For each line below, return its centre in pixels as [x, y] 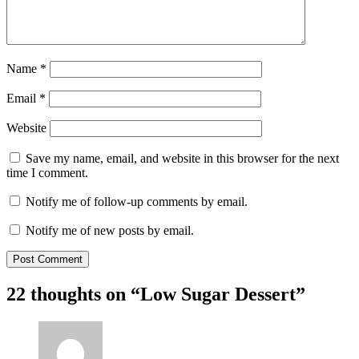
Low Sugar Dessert [218, 294]
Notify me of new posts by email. [110, 231]
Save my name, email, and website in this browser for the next [182, 159]
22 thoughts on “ [73, 294]
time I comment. [47, 173]
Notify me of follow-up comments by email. [137, 202]
